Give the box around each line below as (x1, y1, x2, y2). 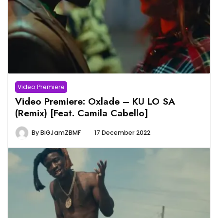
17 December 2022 (94, 128, 150, 137)
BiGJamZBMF (40, 128, 81, 137)
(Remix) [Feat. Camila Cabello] (15, 106, 148, 120)
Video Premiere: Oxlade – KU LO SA (15, 94, 175, 109)
